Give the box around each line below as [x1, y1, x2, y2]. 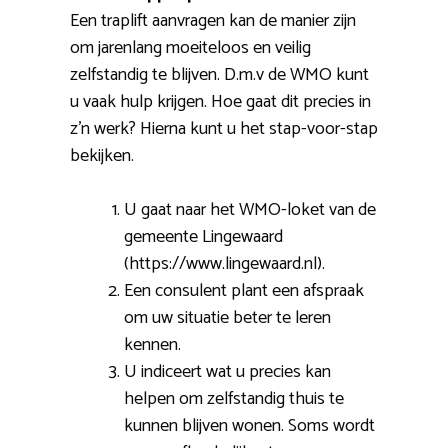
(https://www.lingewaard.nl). [124, 249, 325, 280]
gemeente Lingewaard [124, 222, 283, 253]
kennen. [124, 330, 181, 361]
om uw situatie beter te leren [124, 303, 331, 334]
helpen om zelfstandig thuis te [124, 384, 344, 415]
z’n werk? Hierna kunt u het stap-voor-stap [70, 114, 378, 145]
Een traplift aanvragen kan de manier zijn [70, 6, 356, 37]
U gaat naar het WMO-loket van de [124, 195, 376, 226]
